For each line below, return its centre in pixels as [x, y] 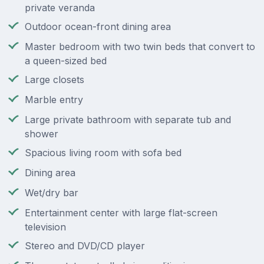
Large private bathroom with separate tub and [128, 120]
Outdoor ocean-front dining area [98, 27]
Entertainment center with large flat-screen [121, 213]
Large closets [55, 80]
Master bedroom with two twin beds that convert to [140, 47]
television [45, 227]
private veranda [60, 8]
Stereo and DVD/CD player [85, 246]
